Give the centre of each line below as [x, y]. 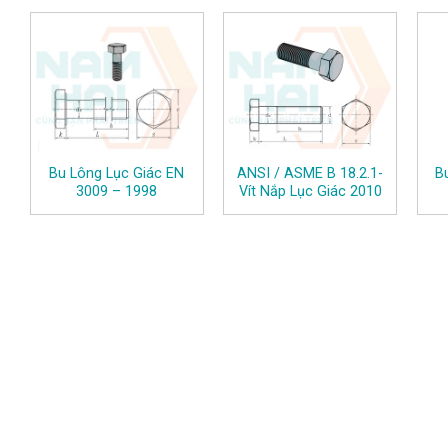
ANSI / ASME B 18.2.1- [310, 173]
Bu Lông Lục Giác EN [117, 173]
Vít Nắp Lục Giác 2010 [310, 191]
